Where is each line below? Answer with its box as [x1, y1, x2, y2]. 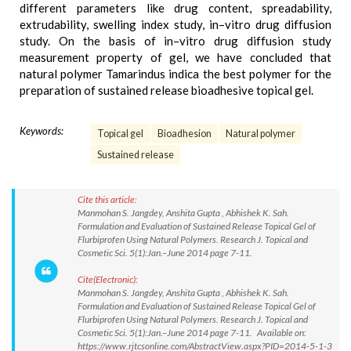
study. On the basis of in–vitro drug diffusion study [20, 34, 331, 48]
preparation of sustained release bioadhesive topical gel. [20, 83, 313, 97]
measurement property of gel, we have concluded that [20, 50, 331, 64]
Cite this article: [78, 194, 137, 205]
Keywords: [20, 125, 63, 137]
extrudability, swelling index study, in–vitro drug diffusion [20, 17, 331, 31]
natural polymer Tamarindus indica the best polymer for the [20, 67, 331, 81]
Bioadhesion [157, 128, 212, 139]
